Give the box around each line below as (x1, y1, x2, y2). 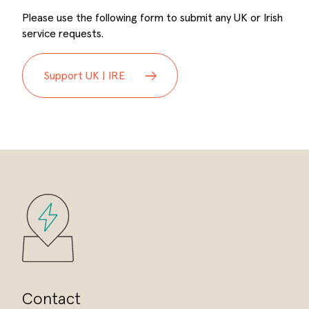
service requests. (22, 28, 103, 39)
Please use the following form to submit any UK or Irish (22, 12, 283, 23)
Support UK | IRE (43, 70, 125, 81)
